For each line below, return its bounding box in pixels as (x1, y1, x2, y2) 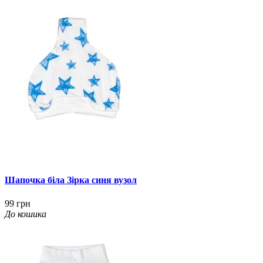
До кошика (5, 208, 46, 219)
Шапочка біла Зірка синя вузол (5, 175, 137, 186)
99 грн (5, 198, 31, 208)
